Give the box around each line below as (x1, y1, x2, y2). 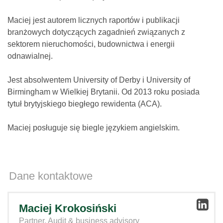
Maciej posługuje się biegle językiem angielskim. (7, 123, 180, 132)
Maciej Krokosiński (19, 202, 116, 215)
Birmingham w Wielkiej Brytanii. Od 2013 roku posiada (7, 87, 200, 96)
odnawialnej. (7, 51, 53, 60)
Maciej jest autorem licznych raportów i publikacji (7, 15, 180, 24)
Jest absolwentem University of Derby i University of (7, 75, 190, 84)
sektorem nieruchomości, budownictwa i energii (7, 39, 175, 48)
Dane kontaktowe (9, 169, 93, 182)
